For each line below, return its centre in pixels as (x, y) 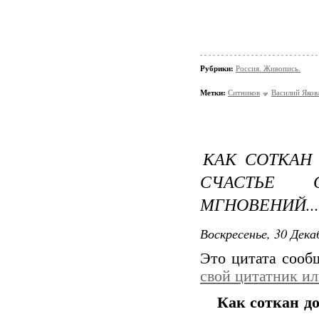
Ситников (244, 92)
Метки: (213, 92)
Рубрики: (218, 68)
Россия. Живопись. (268, 68)
